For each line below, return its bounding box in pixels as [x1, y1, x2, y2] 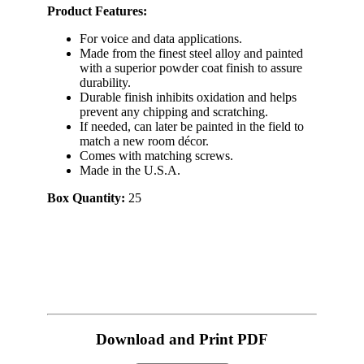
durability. [80, 76, 131, 89]
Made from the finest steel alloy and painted [80, 46, 303, 60]
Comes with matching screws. [80, 149, 233, 162]
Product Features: [47, 4, 147, 18]
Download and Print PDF [96, 330, 268, 348]
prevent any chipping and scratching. [80, 105, 268, 119]
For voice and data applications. [80, 32, 242, 45]
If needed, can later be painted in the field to [80, 119, 304, 133]
